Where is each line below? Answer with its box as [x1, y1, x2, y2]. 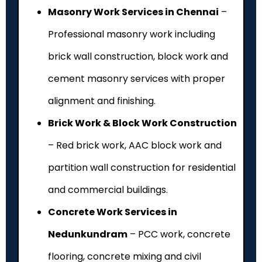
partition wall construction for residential [48, 160, 236, 174]
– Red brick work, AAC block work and [48, 138, 222, 152]
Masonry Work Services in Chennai [48, 5, 219, 19]
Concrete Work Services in [48, 205, 177, 219]
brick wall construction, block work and [48, 49, 228, 63]
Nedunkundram [48, 227, 127, 241]
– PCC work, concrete [127, 227, 230, 241]
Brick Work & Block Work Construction [48, 116, 237, 130]
